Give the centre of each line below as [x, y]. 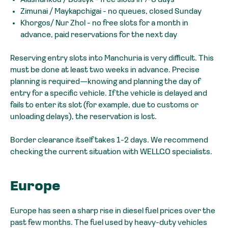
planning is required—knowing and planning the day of [105, 82]
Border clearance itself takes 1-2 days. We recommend [109, 140]
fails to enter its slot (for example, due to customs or [104, 105]
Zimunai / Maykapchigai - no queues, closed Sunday [111, 11]
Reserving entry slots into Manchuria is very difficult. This [112, 58]
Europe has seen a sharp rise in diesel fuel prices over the [113, 211]
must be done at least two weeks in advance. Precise [105, 70]
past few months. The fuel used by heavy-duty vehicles [109, 223]
